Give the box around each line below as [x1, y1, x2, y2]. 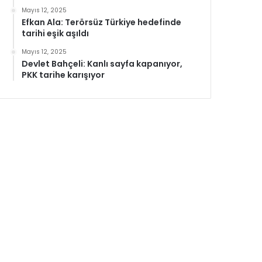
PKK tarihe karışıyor [22, 69, 105, 81]
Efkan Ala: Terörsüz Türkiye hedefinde [22, 16, 182, 28]
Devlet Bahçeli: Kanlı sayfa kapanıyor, [22, 58, 183, 70]
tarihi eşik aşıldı [22, 27, 89, 39]
